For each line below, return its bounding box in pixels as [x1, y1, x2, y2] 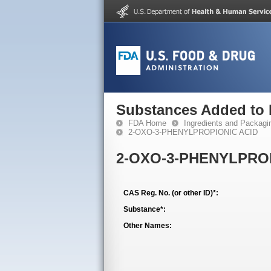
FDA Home [128, 119, 166, 128]
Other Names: [123, 221, 172, 230]
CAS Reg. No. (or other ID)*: [123, 189, 218, 197]
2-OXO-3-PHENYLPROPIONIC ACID [128, 128, 258, 137]
